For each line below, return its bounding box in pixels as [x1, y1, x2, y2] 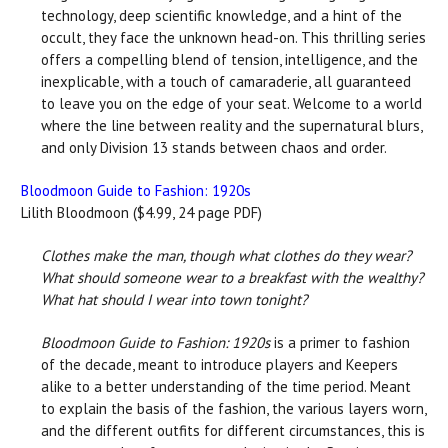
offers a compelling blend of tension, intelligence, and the [41, 49, 418, 69]
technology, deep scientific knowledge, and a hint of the [41, 5, 402, 25]
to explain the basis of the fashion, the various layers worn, [41, 398, 426, 418]
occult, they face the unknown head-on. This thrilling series [41, 27, 426, 47]
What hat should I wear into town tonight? [41, 289, 308, 309]
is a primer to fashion [274, 332, 410, 352]
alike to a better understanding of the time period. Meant [41, 376, 411, 396]
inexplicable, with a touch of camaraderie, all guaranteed [41, 71, 411, 91]
